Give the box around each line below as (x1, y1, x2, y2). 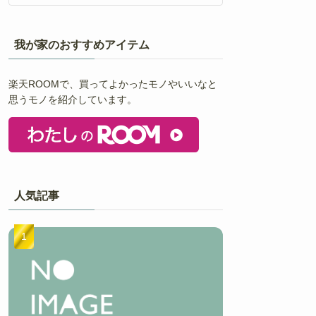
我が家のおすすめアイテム (14, 38, 150, 51)
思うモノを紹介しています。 (8, 93, 137, 105)
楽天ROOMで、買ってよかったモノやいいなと (8, 78, 217, 90)
